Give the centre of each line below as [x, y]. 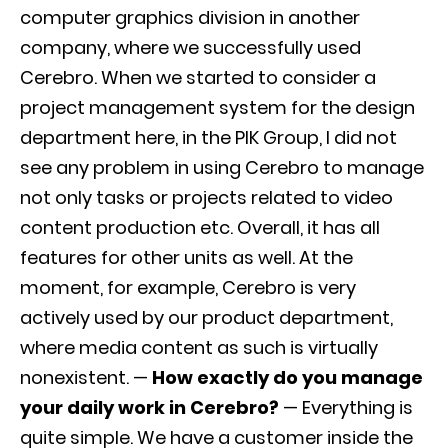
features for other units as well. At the [186, 258]
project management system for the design [217, 108]
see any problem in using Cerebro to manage [222, 168]
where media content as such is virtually [199, 348]
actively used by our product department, [206, 318]
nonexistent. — [86, 378]
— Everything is [346, 408]
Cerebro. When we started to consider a [198, 78]
